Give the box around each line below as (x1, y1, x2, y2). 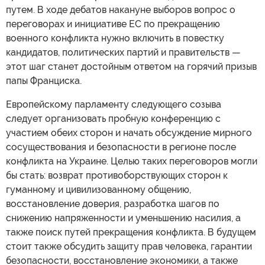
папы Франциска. (6, 75, 82, 86)
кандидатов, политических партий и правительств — (6, 47, 241, 58)
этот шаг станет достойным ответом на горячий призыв (6, 61, 257, 72)
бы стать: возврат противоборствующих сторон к (6, 170, 228, 181)
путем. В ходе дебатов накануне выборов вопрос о (6, 4, 235, 15)
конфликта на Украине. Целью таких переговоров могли (6, 156, 257, 167)
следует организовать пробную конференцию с (6, 113, 221, 124)
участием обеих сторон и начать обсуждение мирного (6, 127, 252, 138)
